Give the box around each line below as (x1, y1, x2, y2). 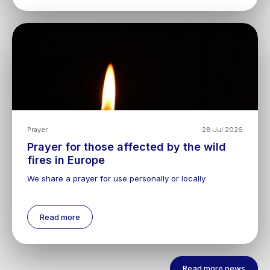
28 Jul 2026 (202, 125, 243, 134)
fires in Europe (27, 154, 105, 166)
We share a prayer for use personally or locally (27, 174, 206, 183)
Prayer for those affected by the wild (27, 140, 226, 153)
